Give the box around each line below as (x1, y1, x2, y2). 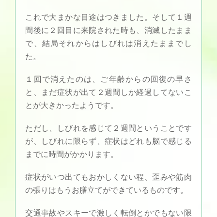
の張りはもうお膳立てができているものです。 (25, 186, 188, 195)
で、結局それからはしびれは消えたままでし (25, 39, 192, 48)
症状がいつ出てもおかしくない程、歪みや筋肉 (25, 173, 192, 182)
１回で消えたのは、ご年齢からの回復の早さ (25, 75, 192, 84)
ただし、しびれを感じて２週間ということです (25, 124, 192, 133)
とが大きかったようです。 (25, 101, 119, 110)
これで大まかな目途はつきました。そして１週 (25, 13, 192, 22)
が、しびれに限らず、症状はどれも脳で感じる (25, 137, 192, 146)
